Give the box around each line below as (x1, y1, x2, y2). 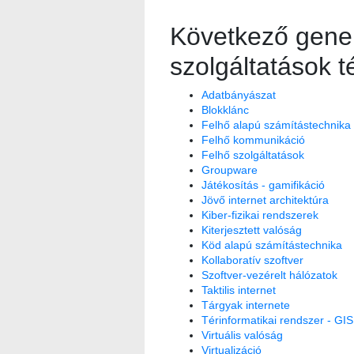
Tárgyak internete (201, 298, 290, 311)
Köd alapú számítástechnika (201, 238, 342, 251)
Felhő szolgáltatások (201, 148, 304, 161)
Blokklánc (201, 103, 249, 116)
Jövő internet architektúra (201, 193, 329, 206)
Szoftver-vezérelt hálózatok (201, 268, 337, 281)
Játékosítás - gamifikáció (201, 178, 325, 191)
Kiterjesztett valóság (201, 223, 302, 236)
